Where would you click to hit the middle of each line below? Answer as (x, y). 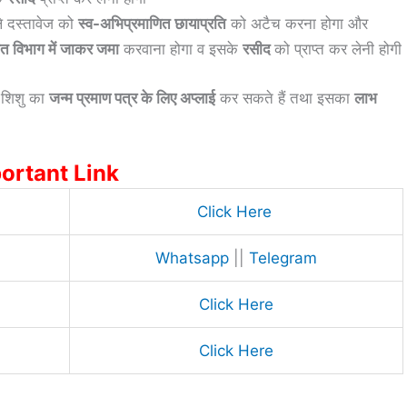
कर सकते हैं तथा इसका (285, 98)
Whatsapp (192, 258)
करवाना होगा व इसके (181, 50)
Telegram (283, 258)
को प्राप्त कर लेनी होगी (338, 50)
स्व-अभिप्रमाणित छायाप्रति (152, 24)
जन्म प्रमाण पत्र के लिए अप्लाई (132, 98)
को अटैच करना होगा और (297, 24)
